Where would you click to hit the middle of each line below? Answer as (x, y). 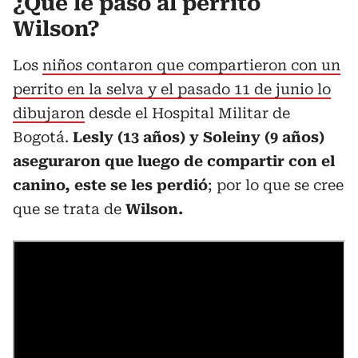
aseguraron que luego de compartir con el (174, 161)
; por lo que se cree (276, 185)
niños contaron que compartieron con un (191, 65)
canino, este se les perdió (110, 185)
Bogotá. (43, 137)
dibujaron (49, 113)
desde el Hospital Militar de (187, 113)
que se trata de (67, 209)
